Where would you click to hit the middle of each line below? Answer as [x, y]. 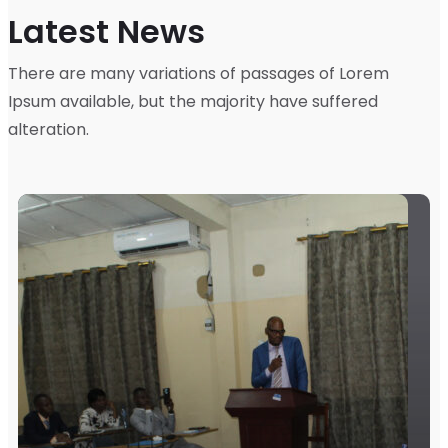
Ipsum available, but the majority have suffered [193, 102]
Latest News [106, 32]
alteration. [48, 130]
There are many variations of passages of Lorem [198, 74]
